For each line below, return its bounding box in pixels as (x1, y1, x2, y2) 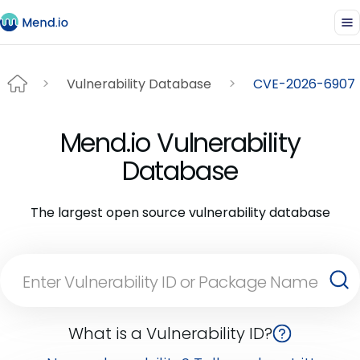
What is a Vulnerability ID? (68, 322, 272, 345)
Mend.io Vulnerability (59, 125, 301, 161)
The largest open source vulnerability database (30, 203, 330, 222)
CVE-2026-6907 (253, 74, 355, 93)
